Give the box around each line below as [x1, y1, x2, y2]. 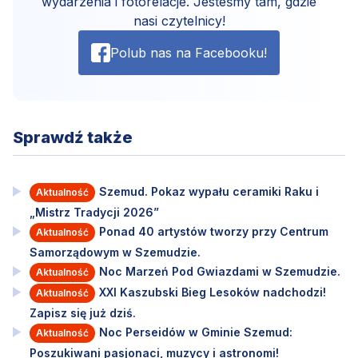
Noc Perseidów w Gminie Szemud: [98, 324, 292, 339]
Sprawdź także [13, 127, 133, 147]
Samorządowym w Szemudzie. [29, 245, 201, 259]
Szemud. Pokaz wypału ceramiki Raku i [98, 184, 319, 198]
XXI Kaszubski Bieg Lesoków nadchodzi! [98, 284, 326, 299]
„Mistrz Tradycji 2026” [29, 205, 159, 219]
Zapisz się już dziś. [29, 305, 136, 320]
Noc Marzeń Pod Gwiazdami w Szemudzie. [98, 264, 340, 278]
